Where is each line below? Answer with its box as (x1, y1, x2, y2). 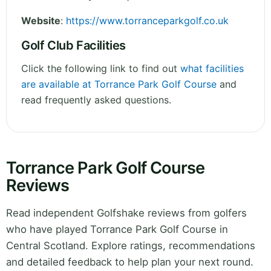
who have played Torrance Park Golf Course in (6, 223, 228, 236)
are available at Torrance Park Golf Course (21, 78, 217, 91)
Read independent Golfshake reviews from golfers (6, 207, 247, 220)
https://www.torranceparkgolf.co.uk (66, 15, 229, 27)
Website (21, 15, 60, 27)
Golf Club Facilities (21, 38, 126, 53)
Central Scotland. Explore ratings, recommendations (6, 240, 255, 252)
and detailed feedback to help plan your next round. (6, 256, 253, 269)
